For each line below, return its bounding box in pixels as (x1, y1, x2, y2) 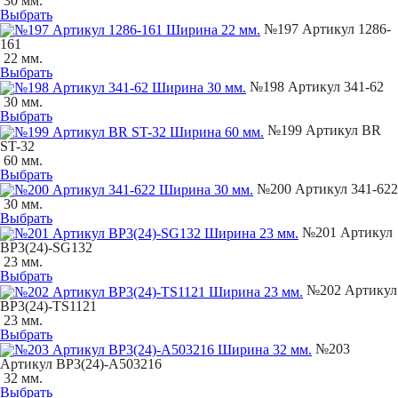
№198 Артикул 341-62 (246, 78, 384, 94)
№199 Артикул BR (264, 123, 381, 139)
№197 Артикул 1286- (260, 20, 391, 36)
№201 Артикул (298, 224, 393, 240)
